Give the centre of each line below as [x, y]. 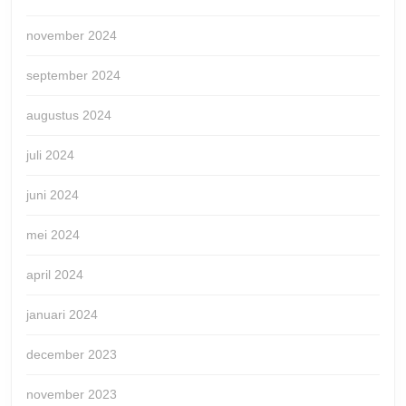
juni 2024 [53, 194]
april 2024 [55, 274]
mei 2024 [53, 234]
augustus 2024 [69, 115]
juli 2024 [50, 155]
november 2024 [72, 35]
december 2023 [72, 354]
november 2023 [72, 394]
